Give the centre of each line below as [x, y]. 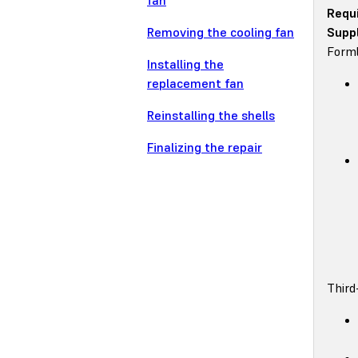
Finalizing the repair [205, 147]
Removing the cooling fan [221, 32]
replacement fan [195, 84]
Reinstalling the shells [211, 115]
